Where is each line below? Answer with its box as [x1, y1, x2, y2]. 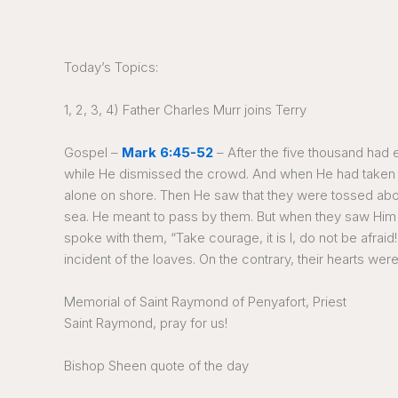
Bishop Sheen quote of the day [64, 357, 249, 374]
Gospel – [64, 144, 122, 161]
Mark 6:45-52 [122, 144, 213, 161]
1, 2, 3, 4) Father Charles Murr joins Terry [64, 101, 306, 118]
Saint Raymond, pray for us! [64, 314, 227, 331]
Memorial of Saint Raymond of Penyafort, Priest [64, 293, 346, 310]
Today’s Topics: [64, 59, 158, 76]
